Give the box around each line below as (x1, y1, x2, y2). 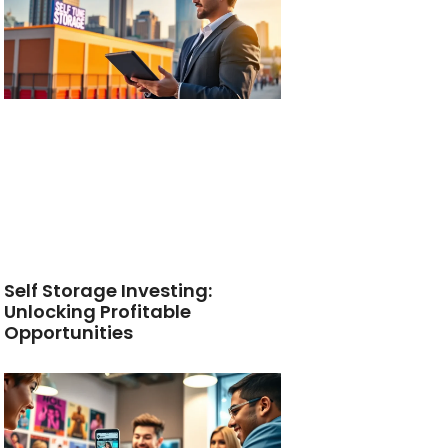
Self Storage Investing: (4, 278, 213, 304)
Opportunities (4, 320, 134, 346)
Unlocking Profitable (4, 299, 192, 325)
